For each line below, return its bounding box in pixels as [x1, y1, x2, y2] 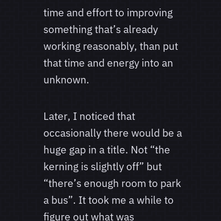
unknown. [43, 73, 89, 87]
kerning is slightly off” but [43, 159, 162, 174]
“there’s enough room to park [43, 176, 181, 190]
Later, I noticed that [43, 109, 135, 123]
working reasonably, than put [43, 39, 178, 53]
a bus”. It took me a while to [43, 193, 174, 207]
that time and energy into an [43, 56, 173, 70]
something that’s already [43, 22, 158, 37]
